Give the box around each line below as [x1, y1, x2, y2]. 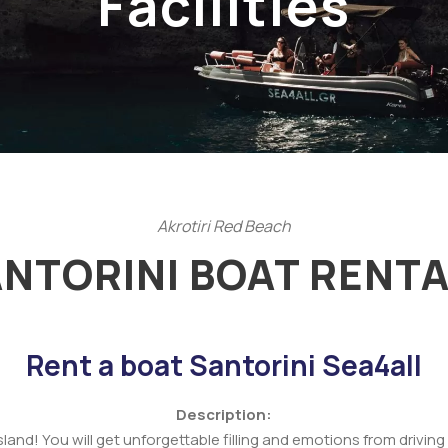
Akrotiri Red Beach [157, 215, 291, 238]
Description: [176, 404, 272, 426]
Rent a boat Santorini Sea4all [26, 346, 422, 385]
